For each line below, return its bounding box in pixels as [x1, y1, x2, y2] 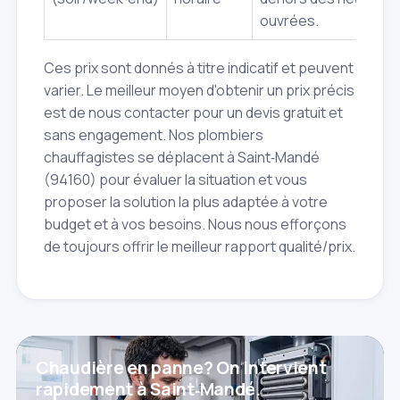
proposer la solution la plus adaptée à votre [44, 192, 328, 212]
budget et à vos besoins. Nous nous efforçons [44, 214, 346, 235]
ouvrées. [260, 11, 319, 31]
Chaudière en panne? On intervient [36, 356, 327, 380]
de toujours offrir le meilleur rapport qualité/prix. [44, 237, 355, 257]
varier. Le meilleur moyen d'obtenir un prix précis [44, 80, 354, 101]
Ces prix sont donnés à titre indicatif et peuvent [44, 58, 354, 79]
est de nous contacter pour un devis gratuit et [44, 103, 343, 123]
